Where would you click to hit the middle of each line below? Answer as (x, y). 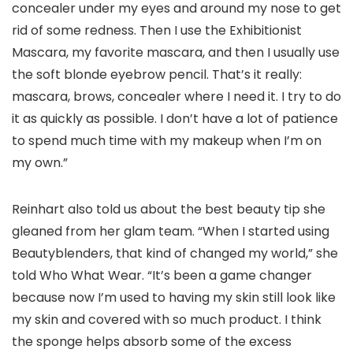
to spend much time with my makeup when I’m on (167, 141)
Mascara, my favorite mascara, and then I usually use (176, 53)
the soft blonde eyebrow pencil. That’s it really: (157, 75)
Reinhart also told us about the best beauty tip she (169, 210)
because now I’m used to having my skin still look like (174, 298)
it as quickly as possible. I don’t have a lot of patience (175, 119)
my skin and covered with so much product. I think (167, 320)
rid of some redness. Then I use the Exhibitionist (157, 31)
